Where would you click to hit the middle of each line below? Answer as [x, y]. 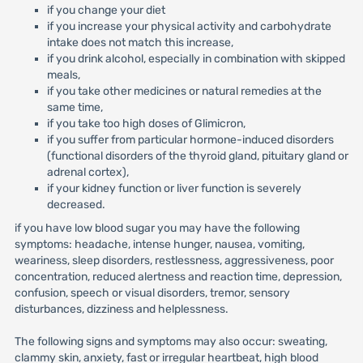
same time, [75, 107]
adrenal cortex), [88, 172]
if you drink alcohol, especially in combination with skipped [196, 59]
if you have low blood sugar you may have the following [157, 228]
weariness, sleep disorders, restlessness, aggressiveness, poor [174, 261]
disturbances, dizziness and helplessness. [121, 309]
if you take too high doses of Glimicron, [146, 124]
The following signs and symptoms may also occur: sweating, [171, 342]
